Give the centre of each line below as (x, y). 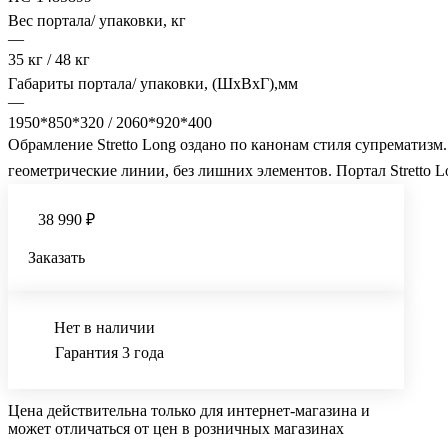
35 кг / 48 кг (49, 59)
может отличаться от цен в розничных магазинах (176, 428)
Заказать (56, 257)
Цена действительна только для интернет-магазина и (189, 410)
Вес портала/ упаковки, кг (97, 20)
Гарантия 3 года (109, 352)
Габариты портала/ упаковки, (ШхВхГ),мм (153, 83)
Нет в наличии (104, 327)
